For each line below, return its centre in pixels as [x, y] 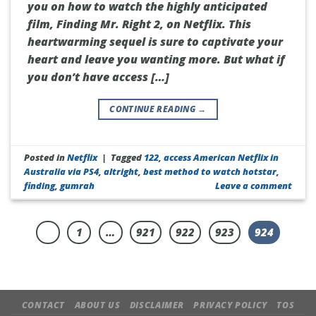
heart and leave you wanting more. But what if [156, 59]
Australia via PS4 [62, 171]
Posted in [46, 157]
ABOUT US [97, 305]
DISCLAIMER [157, 305]
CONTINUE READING [154, 109]
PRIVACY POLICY [230, 305]
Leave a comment [253, 185]
